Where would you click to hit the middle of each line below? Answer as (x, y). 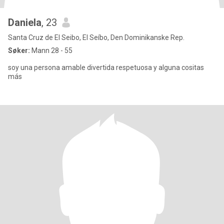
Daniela (25, 22)
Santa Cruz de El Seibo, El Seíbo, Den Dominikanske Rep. (96, 37)
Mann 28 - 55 (51, 50)
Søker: (19, 50)
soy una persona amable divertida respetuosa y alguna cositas (106, 67)
